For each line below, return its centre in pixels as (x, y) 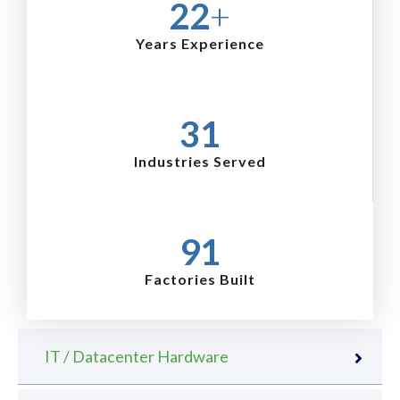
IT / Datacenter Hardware (137, 356)
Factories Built (200, 279)
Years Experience (200, 43)
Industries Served (200, 161)
